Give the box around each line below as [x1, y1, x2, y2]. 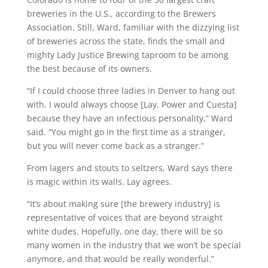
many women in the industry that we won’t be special [26, 239, 241, 251]
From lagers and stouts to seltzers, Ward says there [26, 162, 233, 173]
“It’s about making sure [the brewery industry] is [26, 197, 220, 209]
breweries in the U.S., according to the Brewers [26, 7, 216, 19]
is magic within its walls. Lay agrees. [26, 175, 174, 187]
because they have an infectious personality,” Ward [26, 112, 233, 124]
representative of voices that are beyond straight [26, 211, 223, 223]
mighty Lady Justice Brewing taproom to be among [26, 48, 229, 60]
